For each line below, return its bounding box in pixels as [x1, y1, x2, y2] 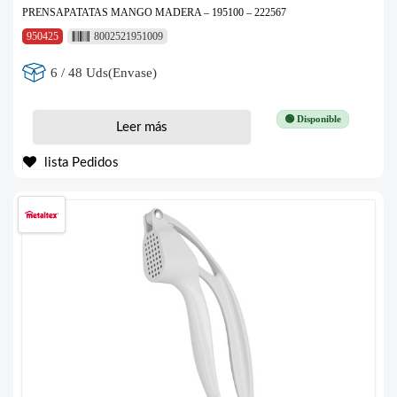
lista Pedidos [41, 156, 119, 170]
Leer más [115, 121, 167, 135]
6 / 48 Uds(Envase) [51, 65, 158, 80]
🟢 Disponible [284, 113, 341, 125]
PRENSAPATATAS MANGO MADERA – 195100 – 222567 [22, 6, 286, 19]
